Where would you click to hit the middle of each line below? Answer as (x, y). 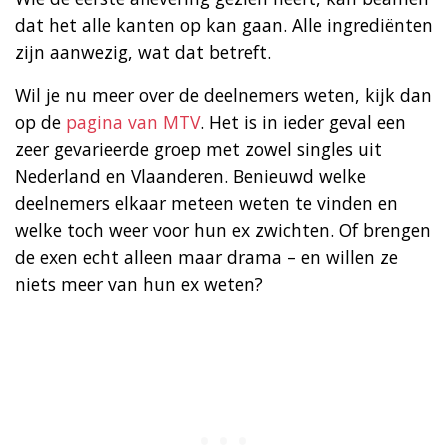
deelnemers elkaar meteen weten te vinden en (206, 202)
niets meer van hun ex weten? (139, 283)
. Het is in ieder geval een (303, 121)
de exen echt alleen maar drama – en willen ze (206, 256)
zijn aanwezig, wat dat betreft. (143, 51)
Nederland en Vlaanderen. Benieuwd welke (190, 175)
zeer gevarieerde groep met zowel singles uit (198, 148)
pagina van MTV (133, 121)
